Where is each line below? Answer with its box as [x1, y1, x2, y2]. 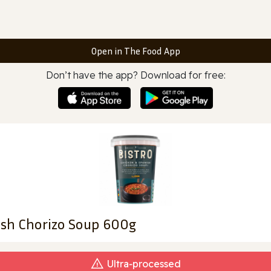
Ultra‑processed [107, 257, 181, 270]
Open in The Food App [91, 45, 180, 57]
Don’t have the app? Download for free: [45, 69, 226, 81]
